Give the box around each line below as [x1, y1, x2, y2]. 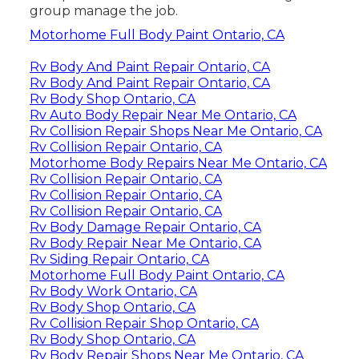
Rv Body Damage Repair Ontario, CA [29, 219, 261, 235]
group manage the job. [29, 2, 178, 18]
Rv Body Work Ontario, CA [29, 283, 197, 299]
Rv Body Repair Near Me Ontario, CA [29, 235, 261, 251]
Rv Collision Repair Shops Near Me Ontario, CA [29, 123, 322, 139]
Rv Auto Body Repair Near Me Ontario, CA [29, 107, 296, 123]
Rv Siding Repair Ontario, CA [29, 251, 209, 267]
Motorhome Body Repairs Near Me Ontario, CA [29, 155, 327, 171]
